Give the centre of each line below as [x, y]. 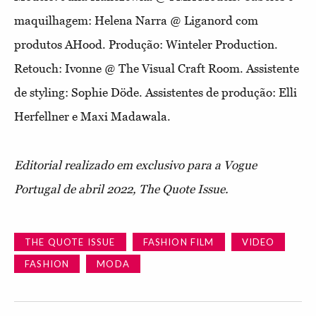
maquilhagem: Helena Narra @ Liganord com [136, 20]
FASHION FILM [178, 242]
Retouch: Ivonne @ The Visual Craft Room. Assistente [157, 68]
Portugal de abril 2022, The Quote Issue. [121, 189]
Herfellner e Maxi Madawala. [92, 116]
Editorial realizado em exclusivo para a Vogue [135, 165]
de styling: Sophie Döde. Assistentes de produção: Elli [156, 92]
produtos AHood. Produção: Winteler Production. [146, 44]
